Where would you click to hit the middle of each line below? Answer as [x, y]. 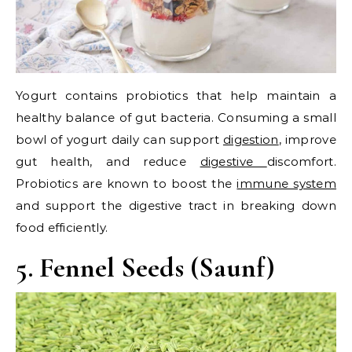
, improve [307, 139]
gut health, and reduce [108, 161]
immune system [287, 183]
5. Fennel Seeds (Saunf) [145, 267]
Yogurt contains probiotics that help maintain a [176, 95]
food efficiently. [62, 227]
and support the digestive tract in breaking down [176, 205]
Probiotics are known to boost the [126, 183]
